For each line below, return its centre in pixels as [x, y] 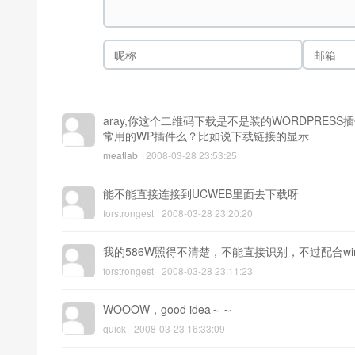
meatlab [120, 155]
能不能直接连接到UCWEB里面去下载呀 [201, 194]
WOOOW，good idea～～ [168, 309]
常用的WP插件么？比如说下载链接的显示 [206, 136]
